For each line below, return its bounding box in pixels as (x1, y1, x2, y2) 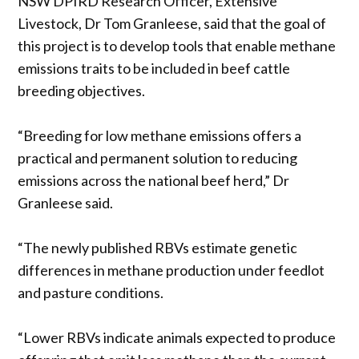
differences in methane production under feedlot (18, 260, 325, 279)
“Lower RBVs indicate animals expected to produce (18, 328, 337, 346)
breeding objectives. (18, 81, 146, 99)
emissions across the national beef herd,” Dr (18, 171, 290, 189)
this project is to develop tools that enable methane (18, 36, 337, 54)
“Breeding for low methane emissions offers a (18, 126, 302, 144)
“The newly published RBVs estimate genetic (18, 238, 298, 256)
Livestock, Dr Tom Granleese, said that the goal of (18, 14, 327, 32)
